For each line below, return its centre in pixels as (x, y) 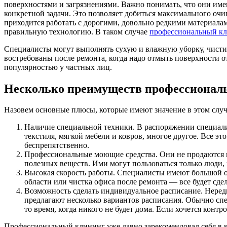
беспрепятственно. (57, 145)
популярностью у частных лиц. (58, 67)
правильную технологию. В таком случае (77, 31)
